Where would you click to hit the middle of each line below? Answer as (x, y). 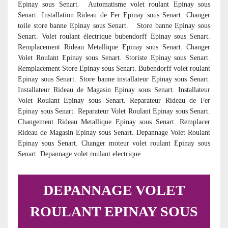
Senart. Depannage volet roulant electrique (79, 154)
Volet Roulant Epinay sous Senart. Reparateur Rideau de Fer (114, 100)
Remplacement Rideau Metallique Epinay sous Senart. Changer (114, 47)
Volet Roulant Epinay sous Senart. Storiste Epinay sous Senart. (114, 58)
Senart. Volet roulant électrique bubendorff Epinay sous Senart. (114, 36)
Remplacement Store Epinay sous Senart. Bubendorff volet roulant (114, 68)
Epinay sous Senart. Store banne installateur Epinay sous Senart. (114, 79)
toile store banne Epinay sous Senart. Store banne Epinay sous (114, 25)
